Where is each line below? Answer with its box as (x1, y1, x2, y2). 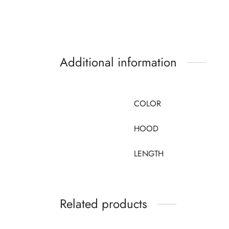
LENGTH (134, 148, 164, 160)
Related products (60, 195, 147, 213)
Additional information (60, 53, 177, 72)
